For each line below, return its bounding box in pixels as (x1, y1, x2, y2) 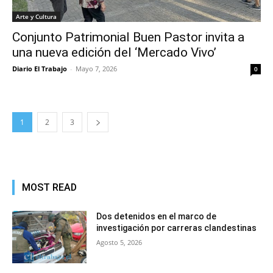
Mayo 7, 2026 (76, 64, 117, 73)
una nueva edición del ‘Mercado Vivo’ (12, 45, 216, 60)
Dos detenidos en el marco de (96, 211, 217, 221)
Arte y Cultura (16, 12, 57, 21)
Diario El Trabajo (12, 64, 67, 73)
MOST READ (22, 182, 77, 193)
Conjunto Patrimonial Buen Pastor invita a (12, 30, 244, 44)
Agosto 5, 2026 (96, 238, 143, 247)
